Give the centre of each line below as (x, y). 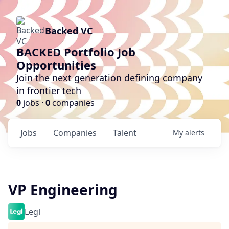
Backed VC (69, 31)
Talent (125, 133)
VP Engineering (63, 190)
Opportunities (56, 65)
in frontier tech (49, 90)
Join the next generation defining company (109, 78)
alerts (195, 133)
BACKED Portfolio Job (76, 52)
